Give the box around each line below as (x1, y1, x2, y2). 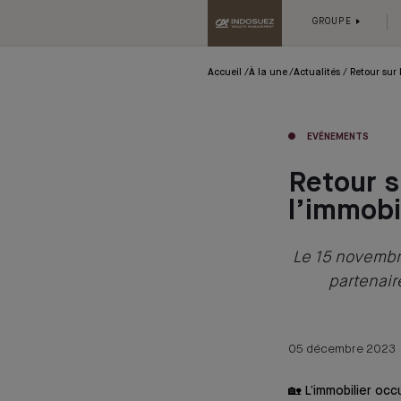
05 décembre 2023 (288, 343, 396, 355)
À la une (248, 68, 287, 77)
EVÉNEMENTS (307, 132, 369, 141)
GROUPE (312, 17, 354, 27)
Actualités (294, 68, 341, 77)
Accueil (208, 68, 242, 77)
